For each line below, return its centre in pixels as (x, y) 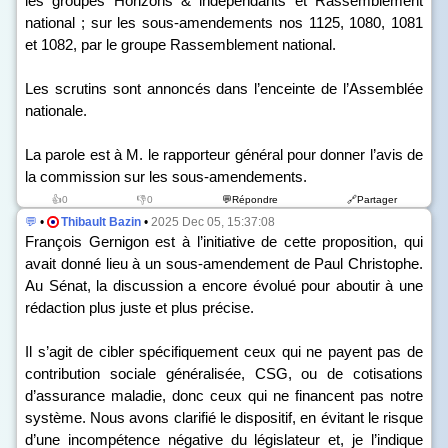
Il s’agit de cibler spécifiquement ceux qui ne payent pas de (224, 351)
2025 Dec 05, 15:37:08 (213, 222)
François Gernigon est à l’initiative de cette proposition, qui (224, 241)
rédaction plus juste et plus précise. (139, 307)
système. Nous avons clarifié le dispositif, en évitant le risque (224, 417)
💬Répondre (249, 199)
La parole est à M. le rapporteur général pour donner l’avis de (224, 154)
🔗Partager (371, 199)
